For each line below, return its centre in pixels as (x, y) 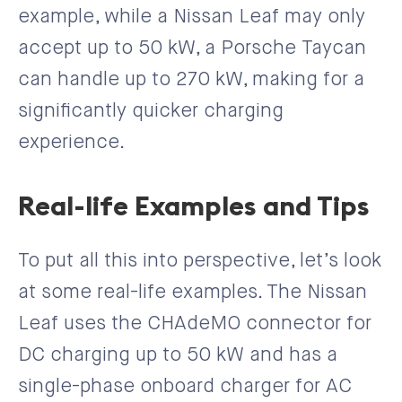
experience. (71, 142)
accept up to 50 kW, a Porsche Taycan (192, 48)
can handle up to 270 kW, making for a (191, 79)
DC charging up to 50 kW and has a (178, 355)
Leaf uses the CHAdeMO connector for (195, 323)
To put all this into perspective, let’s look (200, 261)
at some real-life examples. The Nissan (192, 292)
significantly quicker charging (151, 111)
